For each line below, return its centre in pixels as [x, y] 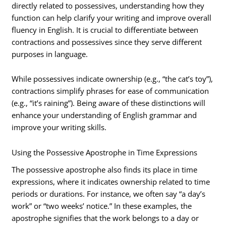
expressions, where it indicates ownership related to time [111, 182]
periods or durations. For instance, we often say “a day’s [109, 194]
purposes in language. [50, 54]
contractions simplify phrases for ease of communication [110, 91]
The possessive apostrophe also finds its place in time [105, 170]
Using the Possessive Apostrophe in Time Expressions [105, 152]
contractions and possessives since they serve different [107, 42]
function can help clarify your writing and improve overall [112, 17]
